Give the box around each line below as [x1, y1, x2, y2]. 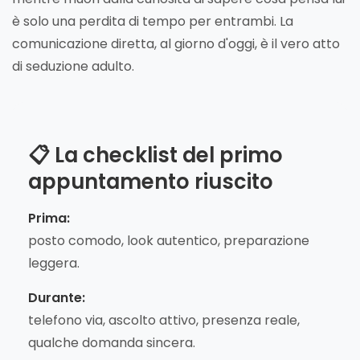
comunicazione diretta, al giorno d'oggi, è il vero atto [12, 34, 340, 53]
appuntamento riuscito [28, 166, 273, 196]
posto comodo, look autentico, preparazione [28, 231, 309, 250]
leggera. [28, 253, 80, 272]
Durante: [28, 288, 85, 307]
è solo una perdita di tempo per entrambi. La [12, 11, 293, 31]
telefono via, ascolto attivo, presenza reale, [28, 310, 300, 329]
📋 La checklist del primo [28, 140, 283, 170]
